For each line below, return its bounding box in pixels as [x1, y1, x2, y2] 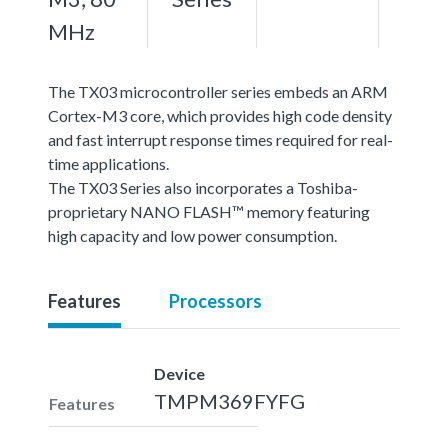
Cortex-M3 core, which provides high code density [48, 105, 392, 125]
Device [154, 363, 205, 383]
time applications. [48, 153, 169, 173]
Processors [169, 289, 262, 312]
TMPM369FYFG [154, 388, 305, 413]
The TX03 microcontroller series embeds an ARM [48, 81, 388, 101]
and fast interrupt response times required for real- [48, 129, 393, 149]
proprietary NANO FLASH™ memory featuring [48, 201, 370, 221]
